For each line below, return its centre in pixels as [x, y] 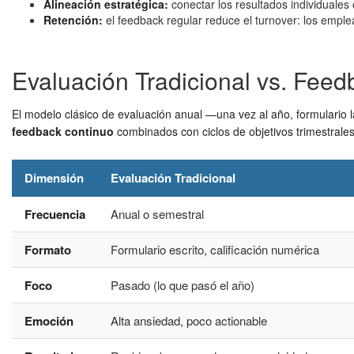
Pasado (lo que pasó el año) [183, 285]
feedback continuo [63, 131]
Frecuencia [55, 214]
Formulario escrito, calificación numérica [215, 249]
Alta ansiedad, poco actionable [189, 320]
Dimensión [54, 178]
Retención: [73, 20]
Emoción [49, 321]
